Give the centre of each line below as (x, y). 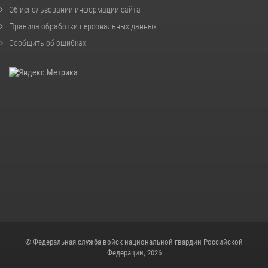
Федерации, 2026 (134, 252)
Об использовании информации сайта (75, 9)
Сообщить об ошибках (48, 43)
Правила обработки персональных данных (83, 26)
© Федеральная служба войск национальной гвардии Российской (134, 242)
